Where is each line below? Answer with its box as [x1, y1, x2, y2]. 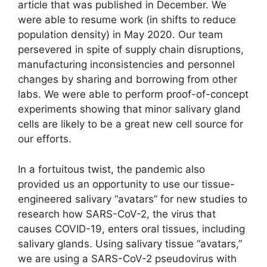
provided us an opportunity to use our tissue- [18, 178, 235, 190]
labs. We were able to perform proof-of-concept [18, 88, 249, 101]
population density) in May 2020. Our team [18, 29, 223, 41]
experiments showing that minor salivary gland [18, 103, 241, 116]
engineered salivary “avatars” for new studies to [18, 193, 247, 205]
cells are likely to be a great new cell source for [18, 118, 243, 131]
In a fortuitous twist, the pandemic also [18, 163, 205, 175]
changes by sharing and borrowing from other [18, 73, 237, 86]
